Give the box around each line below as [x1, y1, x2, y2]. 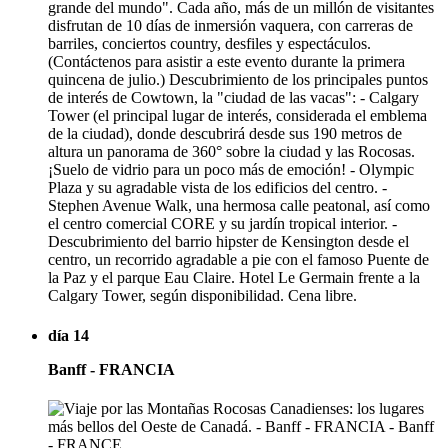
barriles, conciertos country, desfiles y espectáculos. [48, 35, 371, 53]
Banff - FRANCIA [48, 360, 175, 378]
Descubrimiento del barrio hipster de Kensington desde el [48, 233, 409, 251]
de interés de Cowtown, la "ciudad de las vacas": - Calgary [48, 89, 419, 107]
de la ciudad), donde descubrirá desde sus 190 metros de [48, 125, 402, 143]
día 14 [48, 326, 89, 344]
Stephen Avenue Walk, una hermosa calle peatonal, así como [48, 197, 430, 215]
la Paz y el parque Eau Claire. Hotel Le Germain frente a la [48, 269, 420, 287]
